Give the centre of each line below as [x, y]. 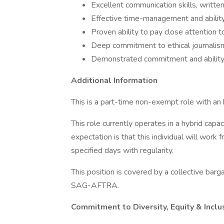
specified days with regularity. [123, 150]
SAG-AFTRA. [95, 185]
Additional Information [114, 80]
